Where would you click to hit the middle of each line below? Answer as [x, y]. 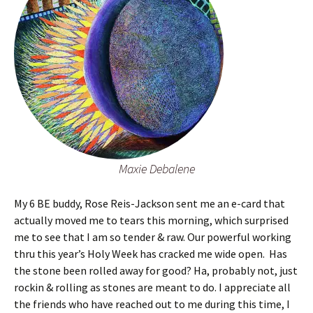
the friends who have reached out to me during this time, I [152, 304]
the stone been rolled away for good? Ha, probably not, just [156, 271]
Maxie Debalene [156, 169]
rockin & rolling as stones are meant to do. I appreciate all [152, 287]
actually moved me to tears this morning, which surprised [151, 220]
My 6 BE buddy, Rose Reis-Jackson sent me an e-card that [150, 204]
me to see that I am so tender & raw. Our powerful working [153, 237]
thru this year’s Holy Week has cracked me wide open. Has [151, 254]
